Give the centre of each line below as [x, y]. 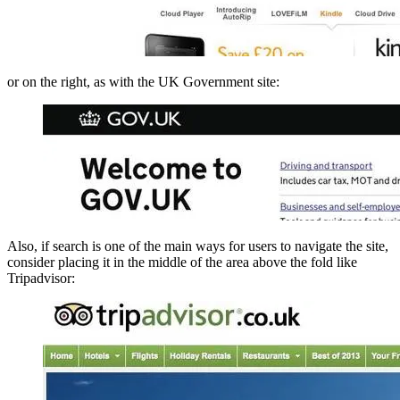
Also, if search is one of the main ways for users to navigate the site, [198, 246]
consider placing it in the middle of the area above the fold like [182, 262]
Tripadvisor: [41, 278]
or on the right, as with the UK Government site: [143, 81]
